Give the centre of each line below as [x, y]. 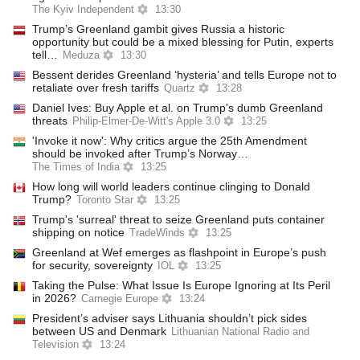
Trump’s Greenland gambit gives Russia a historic [158, 29]
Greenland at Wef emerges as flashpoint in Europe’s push [179, 252]
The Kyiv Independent [83, 10]
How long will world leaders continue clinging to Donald [171, 186]
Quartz [180, 88]
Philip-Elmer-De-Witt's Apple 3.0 [146, 121]
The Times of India [76, 167]
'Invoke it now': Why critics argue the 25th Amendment [170, 141]
